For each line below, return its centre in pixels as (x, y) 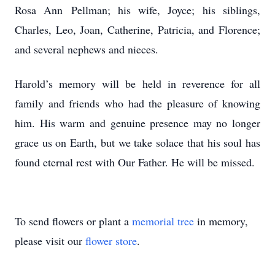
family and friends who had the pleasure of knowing (137, 103)
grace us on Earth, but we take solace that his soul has (137, 142)
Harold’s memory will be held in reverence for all (137, 83)
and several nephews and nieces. (87, 49)
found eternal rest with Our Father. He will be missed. (135, 162)
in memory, (221, 221)
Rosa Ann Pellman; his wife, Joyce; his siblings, (137, 10)
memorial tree (163, 221)
